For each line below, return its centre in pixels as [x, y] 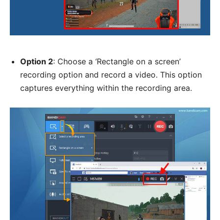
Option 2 [37, 61]
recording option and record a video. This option [111, 74]
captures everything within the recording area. [106, 88]
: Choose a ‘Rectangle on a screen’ [117, 61]
